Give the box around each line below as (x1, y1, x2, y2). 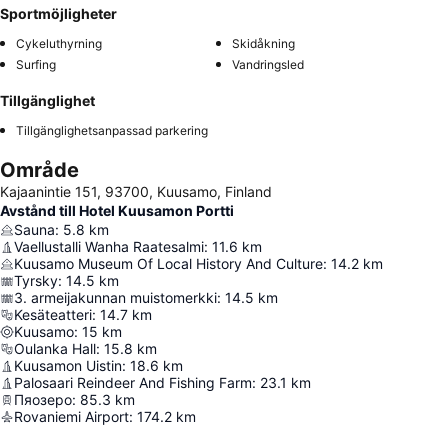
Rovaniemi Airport (14, 408, 129, 425)
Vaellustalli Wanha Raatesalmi (14, 238, 204, 255)
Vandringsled (232, 57, 304, 72)
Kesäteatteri (14, 306, 92, 323)
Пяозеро (14, 391, 72, 408)
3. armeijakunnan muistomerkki (14, 289, 217, 306)
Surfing (16, 57, 56, 72)
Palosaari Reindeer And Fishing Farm (14, 374, 252, 391)
